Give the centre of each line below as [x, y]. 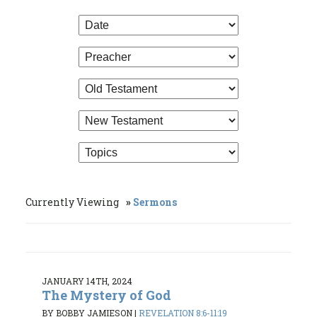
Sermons [155, 202]
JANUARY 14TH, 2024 [87, 281]
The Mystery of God [106, 295]
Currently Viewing [73, 202]
